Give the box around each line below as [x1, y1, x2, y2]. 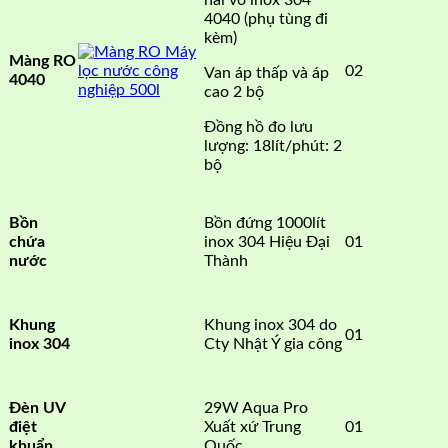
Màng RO [9, 53, 76, 70]
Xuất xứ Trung [204, 418, 301, 435]
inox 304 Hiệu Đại [204, 233, 330, 250]
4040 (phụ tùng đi [204, 10, 328, 27]
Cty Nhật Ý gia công [204, 335, 342, 352]
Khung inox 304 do [204, 316, 337, 333]
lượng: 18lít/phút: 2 [204, 137, 342, 154]
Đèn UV [9, 400, 65, 417]
